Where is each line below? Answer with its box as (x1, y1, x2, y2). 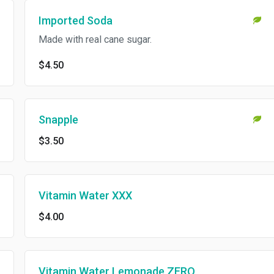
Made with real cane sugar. (28, 34, 141, 46)
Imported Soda (28, 14, 102, 28)
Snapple (28, 113, 68, 127)
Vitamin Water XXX (28, 189, 122, 202)
